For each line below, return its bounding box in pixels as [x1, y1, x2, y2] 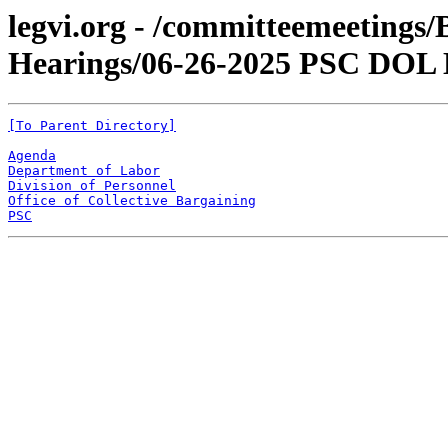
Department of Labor [8, 163, 160, 179]
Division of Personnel [8, 178, 176, 194]
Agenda [8, 148, 56, 164]
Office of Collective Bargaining [8, 193, 256, 209]
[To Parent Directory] [8, 118, 176, 134]
